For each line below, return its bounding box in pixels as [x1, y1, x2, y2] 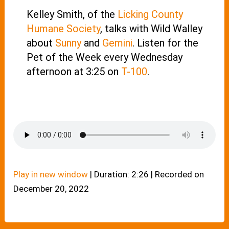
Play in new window [13, 169, 88, 179]
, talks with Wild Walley [100, 22, 202, 35]
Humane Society [26, 22, 100, 35]
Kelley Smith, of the [26, 8, 118, 21]
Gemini [102, 37, 132, 50]
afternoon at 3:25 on [26, 65, 121, 78]
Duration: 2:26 [94, 169, 149, 179]
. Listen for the [132, 37, 198, 50]
